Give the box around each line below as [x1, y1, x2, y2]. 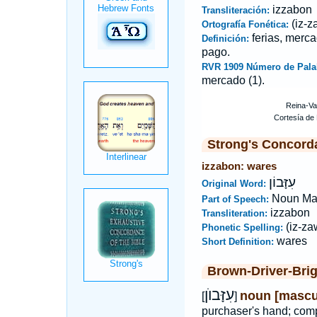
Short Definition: [201, 236, 277, 247]
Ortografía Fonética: [201, 19, 292, 30]
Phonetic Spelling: [201, 222, 286, 233]
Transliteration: [201, 208, 270, 219]
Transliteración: [201, 5, 272, 16]
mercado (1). [201, 74, 265, 86]
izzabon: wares [201, 160, 277, 172]
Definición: [201, 33, 252, 44]
